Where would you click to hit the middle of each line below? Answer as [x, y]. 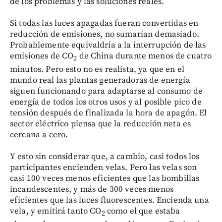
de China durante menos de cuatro [144, 56]
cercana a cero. [39, 135]
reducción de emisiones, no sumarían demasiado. [105, 34]
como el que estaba [142, 211]
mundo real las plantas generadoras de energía [100, 80]
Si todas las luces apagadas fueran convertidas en [104, 23]
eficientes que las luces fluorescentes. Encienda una [110, 200]
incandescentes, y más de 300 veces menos [92, 189]
